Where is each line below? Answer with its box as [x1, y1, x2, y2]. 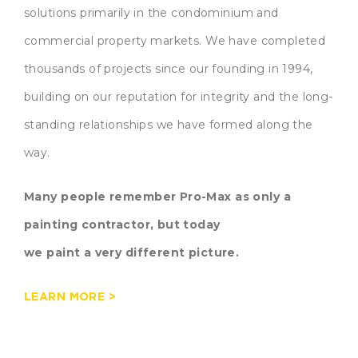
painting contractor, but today [24, 217, 221, 233]
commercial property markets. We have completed [24, 34, 326, 49]
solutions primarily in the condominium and [24, 6, 279, 21]
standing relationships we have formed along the [24, 117, 313, 133]
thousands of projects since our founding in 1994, [24, 62, 313, 77]
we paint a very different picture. [24, 245, 240, 261]
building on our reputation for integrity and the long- [24, 89, 333, 105]
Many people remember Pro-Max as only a [24, 189, 291, 205]
